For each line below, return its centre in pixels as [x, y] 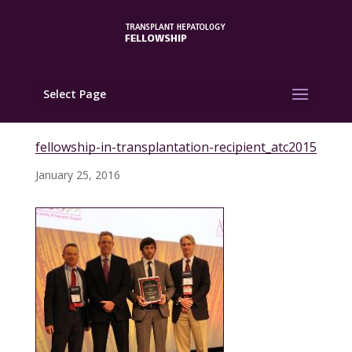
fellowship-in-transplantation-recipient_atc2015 [176, 147]
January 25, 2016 [77, 175]
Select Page [74, 94]
